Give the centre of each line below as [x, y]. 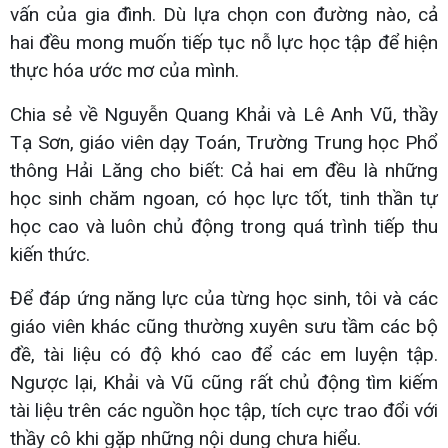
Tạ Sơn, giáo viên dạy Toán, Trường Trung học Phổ [224, 142]
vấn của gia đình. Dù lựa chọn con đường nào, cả [224, 14]
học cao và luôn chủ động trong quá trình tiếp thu [224, 226]
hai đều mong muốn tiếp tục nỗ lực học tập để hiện [224, 42]
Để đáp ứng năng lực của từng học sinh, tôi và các [224, 298]
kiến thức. [50, 254]
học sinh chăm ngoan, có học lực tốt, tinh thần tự [224, 198]
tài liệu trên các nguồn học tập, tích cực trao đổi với [224, 410]
